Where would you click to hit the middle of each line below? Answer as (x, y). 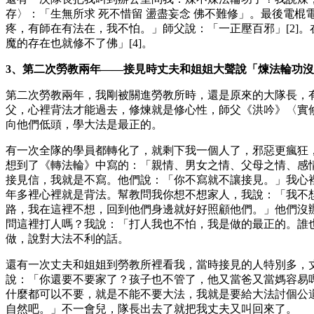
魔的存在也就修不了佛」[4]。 (79, 43)
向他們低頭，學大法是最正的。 (84, 124)
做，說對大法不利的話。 (67, 238)
